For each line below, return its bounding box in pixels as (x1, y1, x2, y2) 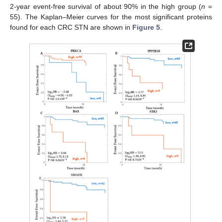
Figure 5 (132, 23, 160, 31)
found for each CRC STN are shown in (10, 23, 132, 31)
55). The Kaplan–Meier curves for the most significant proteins (10, 12, 212, 21)
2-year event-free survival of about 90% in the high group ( (10, 2, 202, 10)
